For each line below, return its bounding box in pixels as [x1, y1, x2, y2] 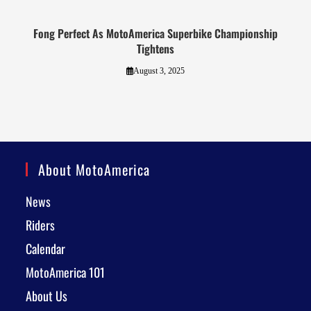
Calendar [26, 239, 66, 258]
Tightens [137, 40, 174, 58]
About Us [26, 287, 68, 305]
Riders [26, 216, 56, 235]
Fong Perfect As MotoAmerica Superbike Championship [33, 25, 278, 42]
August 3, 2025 [133, 66, 185, 76]
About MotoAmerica [38, 159, 151, 180]
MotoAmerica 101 [26, 263, 106, 282]
